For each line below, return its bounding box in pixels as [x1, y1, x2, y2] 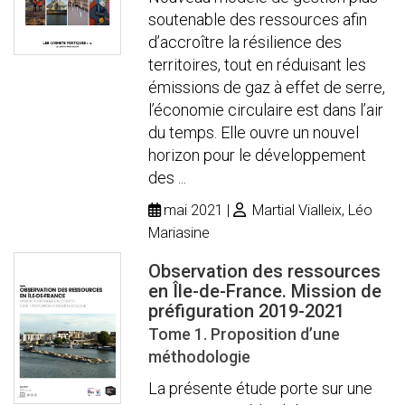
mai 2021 [164, 201, 224, 219]
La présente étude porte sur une [148, 378, 373, 398]
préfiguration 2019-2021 [148, 299, 345, 322]
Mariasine [148, 223, 211, 241]
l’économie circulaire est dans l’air [148, 99, 384, 119]
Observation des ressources [148, 259, 381, 282]
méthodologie [148, 346, 251, 366]
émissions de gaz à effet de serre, [148, 77, 386, 97]
